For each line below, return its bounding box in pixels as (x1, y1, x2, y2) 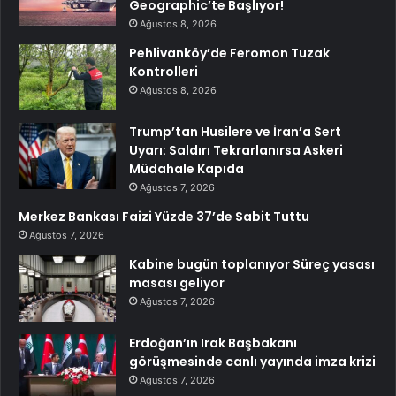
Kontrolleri (129, 62, 198, 80)
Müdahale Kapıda (129, 159, 244, 178)
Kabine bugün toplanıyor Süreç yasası (129, 255, 375, 273)
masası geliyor (129, 273, 225, 292)
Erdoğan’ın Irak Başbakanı (129, 333, 297, 352)
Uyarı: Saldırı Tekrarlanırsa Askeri (129, 141, 343, 159)
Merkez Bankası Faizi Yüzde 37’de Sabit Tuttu (19, 207, 309, 225)
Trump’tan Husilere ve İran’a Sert (129, 122, 341, 141)
